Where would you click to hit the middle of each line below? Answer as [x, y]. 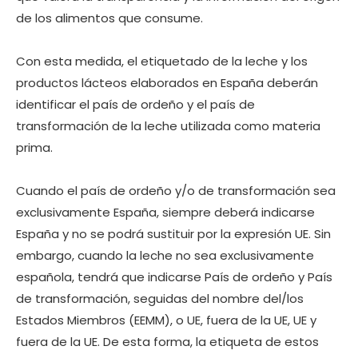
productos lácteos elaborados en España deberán [167, 83]
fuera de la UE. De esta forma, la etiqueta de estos [167, 342]
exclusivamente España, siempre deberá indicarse [165, 213]
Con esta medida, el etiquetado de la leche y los [162, 62]
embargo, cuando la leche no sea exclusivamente [165, 256]
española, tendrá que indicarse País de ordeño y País [174, 277]
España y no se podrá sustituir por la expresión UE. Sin [173, 234]
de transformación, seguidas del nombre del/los [160, 299]
